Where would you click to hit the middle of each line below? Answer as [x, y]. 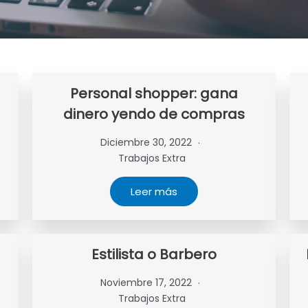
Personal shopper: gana [154, 93]
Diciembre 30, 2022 [147, 142]
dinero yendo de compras [154, 114]
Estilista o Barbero [154, 254]
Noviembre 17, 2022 [147, 283]
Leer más [154, 191]
